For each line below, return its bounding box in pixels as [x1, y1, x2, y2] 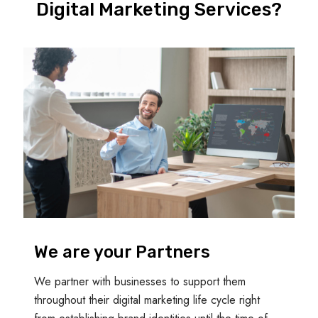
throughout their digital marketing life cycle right [34, 291, 260, 308]
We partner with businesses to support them [34, 273, 246, 290]
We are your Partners [34, 241, 210, 262]
